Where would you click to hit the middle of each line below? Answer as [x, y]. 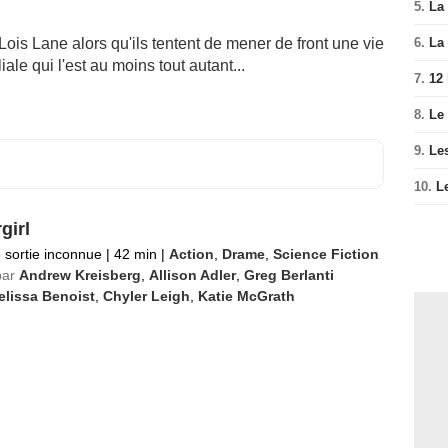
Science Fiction [325, 254]
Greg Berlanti [288, 275]
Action [191, 254]
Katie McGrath [246, 296]
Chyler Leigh [146, 296]
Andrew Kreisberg [79, 275]
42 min [135, 254]
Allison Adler [192, 275]
